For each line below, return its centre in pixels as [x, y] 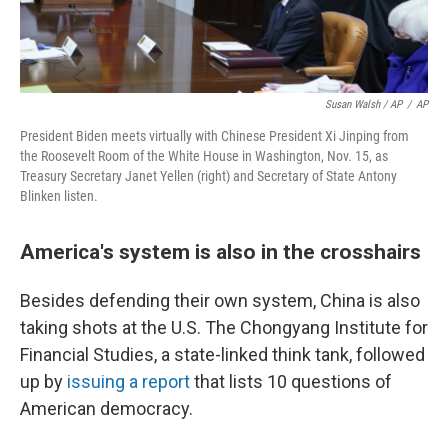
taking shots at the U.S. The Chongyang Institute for [224, 328]
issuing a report [128, 382]
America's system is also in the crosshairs [220, 252]
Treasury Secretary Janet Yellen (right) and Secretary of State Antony [208, 176]
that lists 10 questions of [291, 382]
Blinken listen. [59, 196]
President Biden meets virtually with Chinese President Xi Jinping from [214, 136]
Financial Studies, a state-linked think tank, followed [222, 355]
